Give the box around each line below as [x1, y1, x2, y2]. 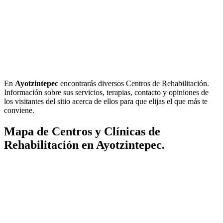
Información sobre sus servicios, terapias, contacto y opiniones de [4, 88, 209, 97]
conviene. [4, 106, 34, 114]
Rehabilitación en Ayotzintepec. [4, 138, 165, 151]
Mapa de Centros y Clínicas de [4, 124, 160, 138]
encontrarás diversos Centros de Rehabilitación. [58, 79, 209, 88]
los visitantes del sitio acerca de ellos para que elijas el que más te [4, 97, 208, 106]
